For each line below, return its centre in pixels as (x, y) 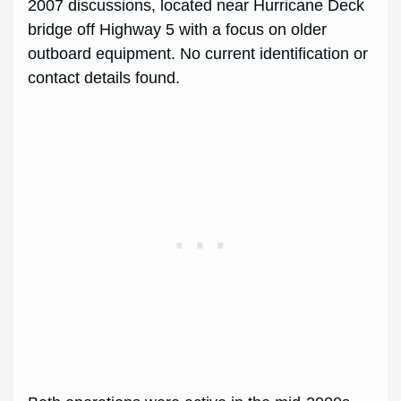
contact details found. (104, 77)
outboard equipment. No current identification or (198, 53)
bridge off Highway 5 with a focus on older (178, 29)
